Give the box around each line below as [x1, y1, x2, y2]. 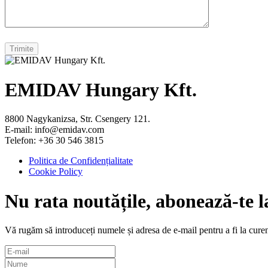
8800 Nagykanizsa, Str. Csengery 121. [5, 114, 150, 124]
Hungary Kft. [81, 78, 197, 100]
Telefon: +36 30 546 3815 [5, 135, 103, 146]
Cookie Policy [29, 166, 83, 177]
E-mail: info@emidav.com [5, 124, 104, 135]
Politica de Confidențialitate [29, 156, 133, 166]
